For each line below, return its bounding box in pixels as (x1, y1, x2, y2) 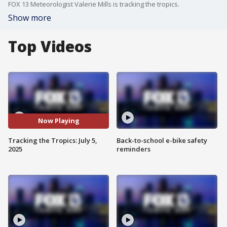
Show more (8, 12, 51, 23)
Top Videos (8, 36, 92, 57)
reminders (117, 144, 150, 154)
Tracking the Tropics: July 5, (8, 135, 97, 145)
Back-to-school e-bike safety (117, 135, 207, 145)
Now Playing (37, 116, 80, 126)
